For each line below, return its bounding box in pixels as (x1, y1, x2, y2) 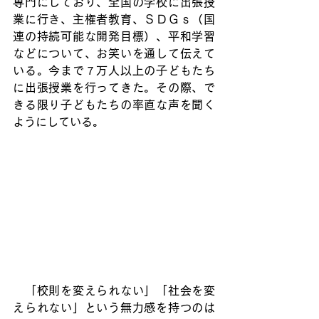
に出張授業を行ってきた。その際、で (13, 82, 215, 93)
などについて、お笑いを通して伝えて (13, 48, 215, 59)
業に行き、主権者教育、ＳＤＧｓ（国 (13, 14, 215, 25)
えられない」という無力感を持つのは (13, 302, 215, 314)
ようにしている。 (13, 116, 104, 127)
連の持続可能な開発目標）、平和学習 (13, 31, 215, 42)
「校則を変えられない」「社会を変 (13, 285, 215, 297)
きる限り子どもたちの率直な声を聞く (13, 99, 215, 110)
